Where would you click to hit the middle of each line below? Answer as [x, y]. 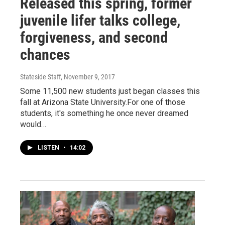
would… [33, 124]
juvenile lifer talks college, [100, 20]
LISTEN [49, 147]
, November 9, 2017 [88, 77]
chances [45, 54]
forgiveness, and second [94, 37]
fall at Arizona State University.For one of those [103, 102]
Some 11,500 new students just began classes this [110, 91]
